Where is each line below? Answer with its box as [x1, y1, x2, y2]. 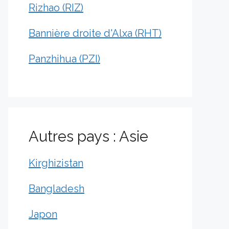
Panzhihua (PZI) [29, 53, 100, 65]
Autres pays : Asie [29, 128, 148, 145]
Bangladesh [29, 182, 84, 195]
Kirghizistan [29, 157, 83, 169]
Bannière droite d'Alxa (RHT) [29, 27, 162, 39]
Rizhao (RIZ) [29, 2, 83, 14]
